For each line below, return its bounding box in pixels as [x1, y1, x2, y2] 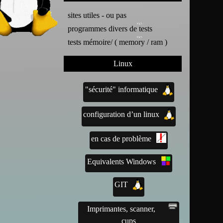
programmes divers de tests [68, 24, 153, 33]
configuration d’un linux [83, 110, 160, 118]
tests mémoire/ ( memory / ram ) [68, 37, 168, 46]
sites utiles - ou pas [68, 10, 127, 19]
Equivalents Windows [87, 157, 156, 166]
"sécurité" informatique [85, 85, 158, 94]
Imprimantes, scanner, [87, 205, 156, 214]
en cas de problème [91, 134, 152, 143]
